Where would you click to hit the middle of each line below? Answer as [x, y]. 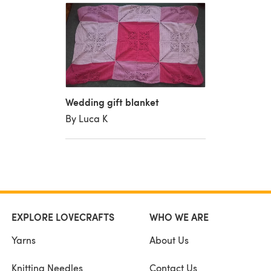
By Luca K [86, 118]
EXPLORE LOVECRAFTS [63, 217]
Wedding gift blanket [112, 102]
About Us [169, 240]
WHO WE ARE [179, 217]
